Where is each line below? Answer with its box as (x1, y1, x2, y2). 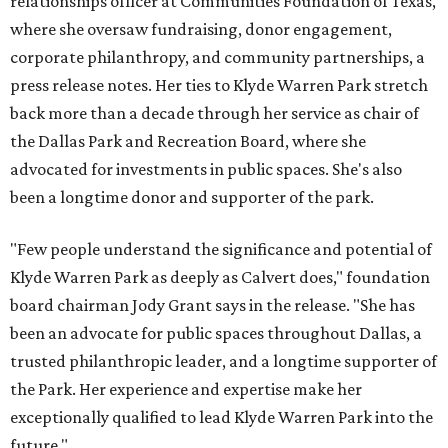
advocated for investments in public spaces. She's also (10, 159, 402, 180)
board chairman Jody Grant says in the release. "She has (10, 295, 415, 316)
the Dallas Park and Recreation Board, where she (10, 131, 366, 152)
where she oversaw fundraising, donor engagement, (10, 19, 392, 40)
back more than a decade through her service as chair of (10, 103, 419, 124)
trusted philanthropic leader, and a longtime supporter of (10, 351, 437, 372)
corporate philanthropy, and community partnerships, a (10, 47, 425, 68)
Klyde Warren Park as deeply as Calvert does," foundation (10, 267, 430, 288)
